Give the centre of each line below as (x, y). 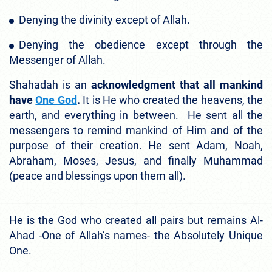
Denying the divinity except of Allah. (104, 19)
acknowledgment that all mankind (177, 84)
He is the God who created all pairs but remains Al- (136, 220)
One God (56, 100)
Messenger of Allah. (57, 59)
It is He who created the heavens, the (172, 100)
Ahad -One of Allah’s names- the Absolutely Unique (136, 235)
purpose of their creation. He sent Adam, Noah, (136, 145)
